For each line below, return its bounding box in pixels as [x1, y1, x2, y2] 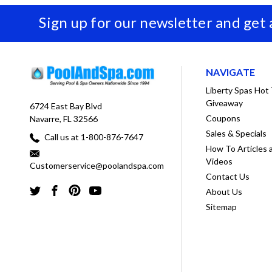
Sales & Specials [206, 128, 267, 139]
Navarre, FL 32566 [30, 113, 98, 124]
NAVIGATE [206, 66, 256, 78]
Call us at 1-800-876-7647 [42, 131, 143, 142]
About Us [206, 186, 243, 197]
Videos [206, 156, 233, 167]
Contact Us [206, 171, 250, 182]
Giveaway [206, 98, 243, 109]
